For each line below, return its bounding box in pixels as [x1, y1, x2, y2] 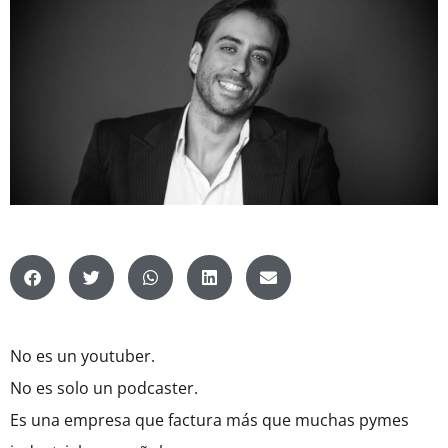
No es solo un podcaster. [10, 377, 198, 400]
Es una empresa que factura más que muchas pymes [10, 409, 409, 432]
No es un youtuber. [10, 345, 155, 368]
